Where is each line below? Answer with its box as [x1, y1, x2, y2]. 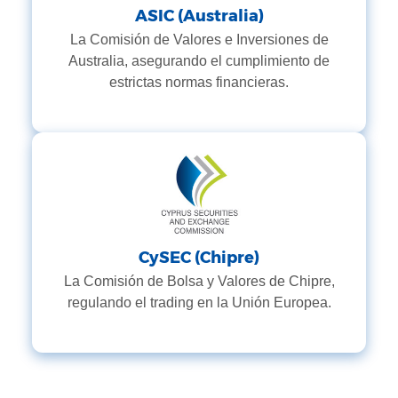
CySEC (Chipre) [139, 248, 259, 267]
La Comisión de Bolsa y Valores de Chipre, [63, 274, 335, 289]
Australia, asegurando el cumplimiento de [68, 53, 330, 68]
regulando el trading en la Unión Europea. [67, 295, 331, 310]
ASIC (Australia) [134, 6, 264, 26]
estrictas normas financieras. [109, 75, 289, 90]
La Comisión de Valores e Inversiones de [69, 32, 329, 47]
